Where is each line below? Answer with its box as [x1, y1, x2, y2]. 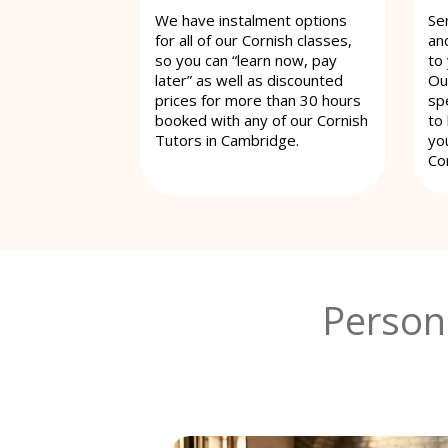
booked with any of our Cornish [155, 109, 368, 130]
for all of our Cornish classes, [155, 29, 352, 50]
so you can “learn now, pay [155, 49, 337, 70]
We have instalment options [155, 9, 347, 30]
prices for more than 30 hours [155, 89, 361, 110]
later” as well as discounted [155, 69, 343, 90]
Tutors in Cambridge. [155, 129, 299, 150]
